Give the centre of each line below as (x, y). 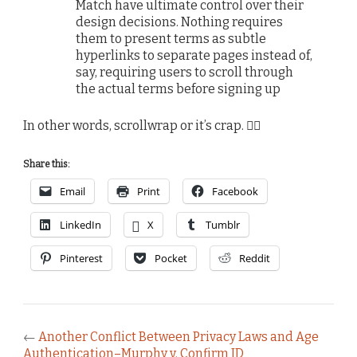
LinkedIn (80, 224)
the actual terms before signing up (178, 89)
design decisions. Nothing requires (180, 22)
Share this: (47, 164)
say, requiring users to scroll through (185, 73)
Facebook (235, 191)
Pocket (171, 258)
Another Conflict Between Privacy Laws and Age (178, 336)
